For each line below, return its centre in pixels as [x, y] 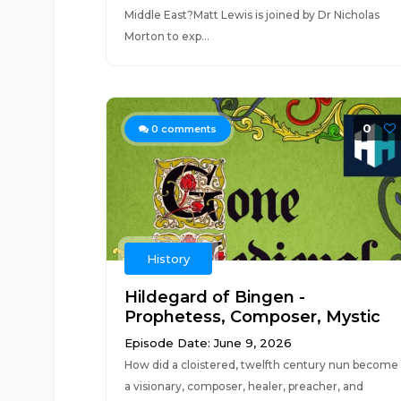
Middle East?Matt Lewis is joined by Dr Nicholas [252, 15]
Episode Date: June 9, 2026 [208, 343]
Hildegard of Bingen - [214, 297]
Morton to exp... [166, 36]
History [168, 259]
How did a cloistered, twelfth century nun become [261, 365]
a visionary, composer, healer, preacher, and [243, 386]
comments [187, 129]
